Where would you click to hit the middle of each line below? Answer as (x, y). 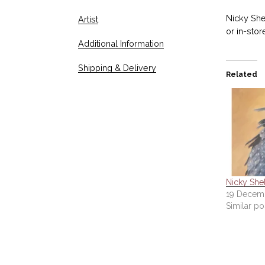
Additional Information (121, 43)
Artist (88, 19)
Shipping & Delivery (117, 68)
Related (242, 75)
